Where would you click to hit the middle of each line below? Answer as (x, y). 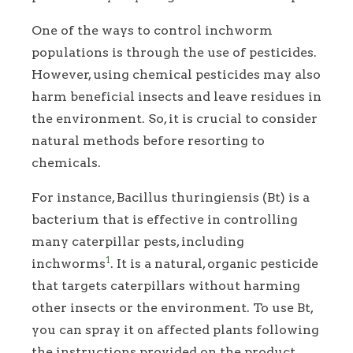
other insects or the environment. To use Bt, (172, 307)
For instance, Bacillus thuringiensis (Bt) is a (171, 197)
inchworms (69, 263)
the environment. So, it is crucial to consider (175, 118)
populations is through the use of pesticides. (174, 52)
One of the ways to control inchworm (152, 30)
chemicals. (66, 162)
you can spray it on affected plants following (175, 329)
